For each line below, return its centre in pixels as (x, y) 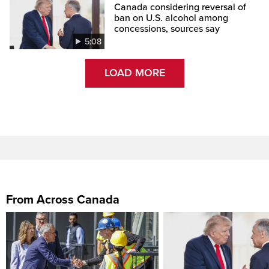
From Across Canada (63, 200)
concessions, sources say (167, 29)
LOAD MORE (134, 73)
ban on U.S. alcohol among (171, 18)
